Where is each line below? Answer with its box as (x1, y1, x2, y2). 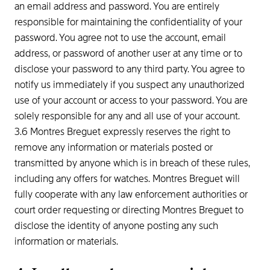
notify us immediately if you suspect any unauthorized (14, 78, 245, 91)
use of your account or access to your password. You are (14, 94, 248, 107)
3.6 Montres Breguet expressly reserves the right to (14, 125, 230, 138)
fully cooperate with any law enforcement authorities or (14, 188, 248, 201)
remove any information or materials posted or (14, 141, 213, 154)
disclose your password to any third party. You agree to (14, 63, 245, 75)
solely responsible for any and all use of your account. (14, 110, 240, 122)
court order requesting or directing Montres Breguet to (14, 204, 243, 216)
